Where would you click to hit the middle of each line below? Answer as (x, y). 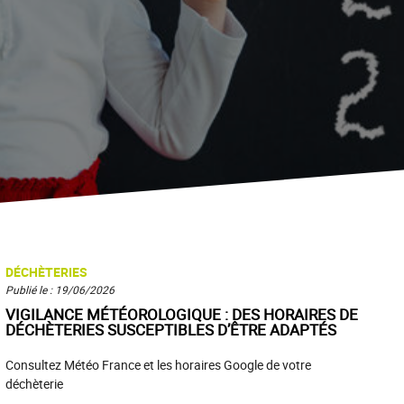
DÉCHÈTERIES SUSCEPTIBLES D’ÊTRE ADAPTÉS (171, 330)
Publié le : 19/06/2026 (60, 289)
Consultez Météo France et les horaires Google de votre (158, 365)
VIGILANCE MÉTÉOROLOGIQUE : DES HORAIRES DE (182, 314)
